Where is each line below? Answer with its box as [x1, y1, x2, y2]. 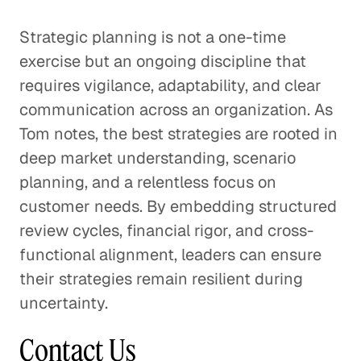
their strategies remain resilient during [19, 268, 303, 289]
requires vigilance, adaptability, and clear [19, 75, 322, 96]
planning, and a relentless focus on [19, 172, 276, 193]
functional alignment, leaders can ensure [19, 244, 322, 265]
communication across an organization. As [19, 99, 333, 120]
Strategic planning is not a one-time [19, 27, 286, 48]
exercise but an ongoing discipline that [19, 51, 306, 72]
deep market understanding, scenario [19, 147, 296, 168]
